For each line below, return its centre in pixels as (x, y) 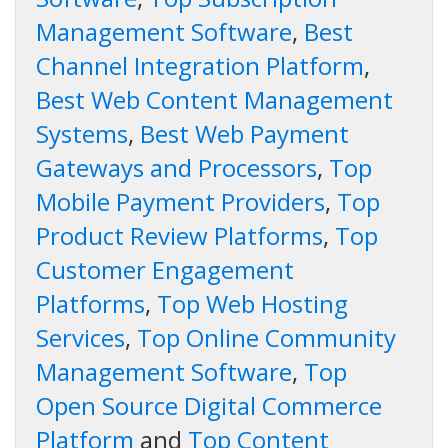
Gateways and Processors (176, 168)
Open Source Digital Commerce (209, 406)
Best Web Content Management (214, 100)
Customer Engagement (165, 270)
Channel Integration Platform (200, 66)
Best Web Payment (241, 134)
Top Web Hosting (252, 304)
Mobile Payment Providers (180, 202)
